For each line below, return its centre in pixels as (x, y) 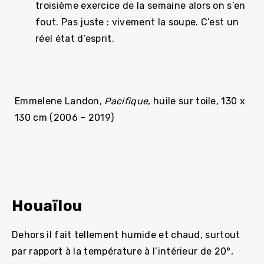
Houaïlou (47, 206)
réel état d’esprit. (75, 39)
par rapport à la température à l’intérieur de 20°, (123, 251)
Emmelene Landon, (60, 101)
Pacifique (126, 101)
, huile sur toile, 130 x (197, 101)
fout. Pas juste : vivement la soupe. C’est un (137, 22)
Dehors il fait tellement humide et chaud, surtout (126, 235)
